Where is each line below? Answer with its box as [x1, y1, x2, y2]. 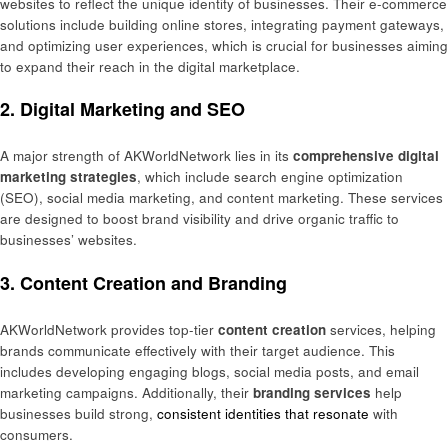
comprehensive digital [293, 146, 439, 166]
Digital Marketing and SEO [20, 95, 245, 122]
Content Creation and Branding [20, 269, 287, 296]
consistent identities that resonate [157, 404, 369, 424]
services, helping [326, 320, 436, 340]
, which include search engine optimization [137, 167, 403, 187]
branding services [253, 383, 371, 403]
